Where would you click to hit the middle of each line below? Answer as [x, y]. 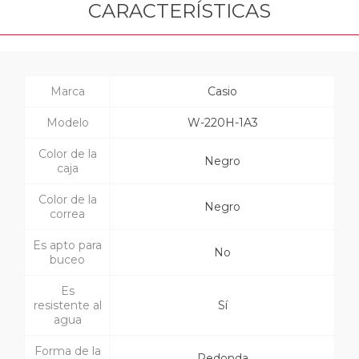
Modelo [67, 123]
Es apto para [67, 246]
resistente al [67, 306]
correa [67, 214]
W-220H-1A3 [222, 123]
